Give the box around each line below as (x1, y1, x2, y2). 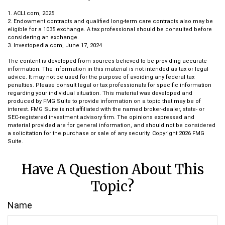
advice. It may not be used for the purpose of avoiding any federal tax (8, 74, 194, 80)
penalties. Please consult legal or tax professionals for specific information (8, 82, 211, 88)
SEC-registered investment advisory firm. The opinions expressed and (8, 114, 194, 121)
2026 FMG (179, 130, 204, 137)
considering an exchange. (8, 34, 79, 41)
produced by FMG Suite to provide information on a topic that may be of (8, 98, 201, 104)
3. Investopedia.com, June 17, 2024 (8, 42, 102, 49)
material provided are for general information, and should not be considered (8, 122, 215, 129)
